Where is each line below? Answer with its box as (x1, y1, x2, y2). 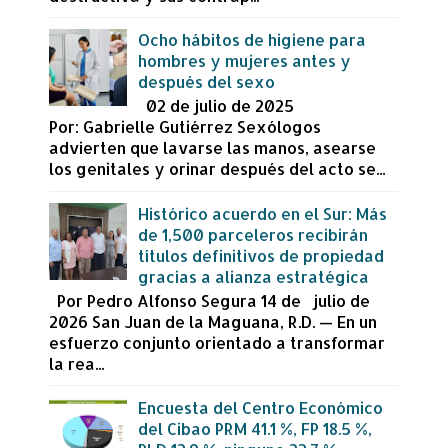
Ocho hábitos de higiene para (138, 29, 367, 51)
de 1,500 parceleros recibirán (138, 223, 369, 245)
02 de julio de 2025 (138, 95, 295, 117)
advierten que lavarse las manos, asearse (49, 137, 376, 159)
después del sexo (138, 71, 276, 93)
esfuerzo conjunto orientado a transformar (49, 331, 385, 353)
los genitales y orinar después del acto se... (49, 158, 385, 180)
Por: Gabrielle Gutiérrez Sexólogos (49, 116, 321, 138)
